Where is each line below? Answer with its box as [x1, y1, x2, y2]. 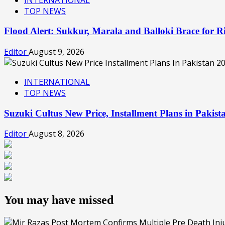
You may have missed [4, 193, 114, 207]
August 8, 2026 [29, 128, 84, 140]
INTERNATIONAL [24, 76, 90, 88]
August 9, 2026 [29, 46, 84, 58]
